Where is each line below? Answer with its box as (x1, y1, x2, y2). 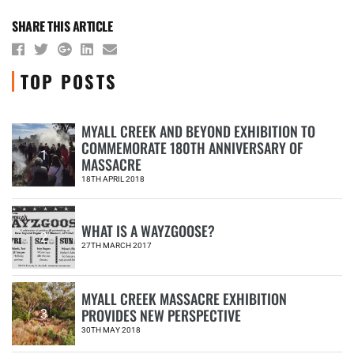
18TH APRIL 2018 (81, 175, 145, 184)
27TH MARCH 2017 (81, 240, 152, 250)
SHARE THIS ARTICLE (12, 17, 113, 36)
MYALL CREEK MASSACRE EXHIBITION (81, 288, 287, 310)
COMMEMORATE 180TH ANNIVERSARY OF (81, 137, 303, 159)
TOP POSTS (21, 68, 118, 95)
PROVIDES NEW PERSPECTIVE (81, 305, 241, 326)
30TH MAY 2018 (81, 326, 141, 335)
